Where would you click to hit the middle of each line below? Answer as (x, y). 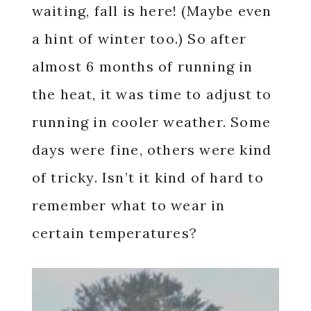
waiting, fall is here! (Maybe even (152, 11)
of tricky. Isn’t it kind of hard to (148, 177)
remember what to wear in (128, 205)
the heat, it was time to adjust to (152, 94)
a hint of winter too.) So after (139, 39)
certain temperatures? (114, 233)
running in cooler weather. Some (151, 122)
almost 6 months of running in (142, 66)
